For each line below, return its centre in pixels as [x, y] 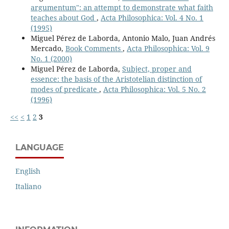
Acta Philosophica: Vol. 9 [168, 48]
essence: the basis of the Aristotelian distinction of [116, 79]
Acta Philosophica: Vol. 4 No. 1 [152, 17]
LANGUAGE [40, 147]
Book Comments [94, 48]
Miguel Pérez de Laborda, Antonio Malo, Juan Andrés [123, 38]
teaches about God [63, 17]
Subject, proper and [157, 68]
